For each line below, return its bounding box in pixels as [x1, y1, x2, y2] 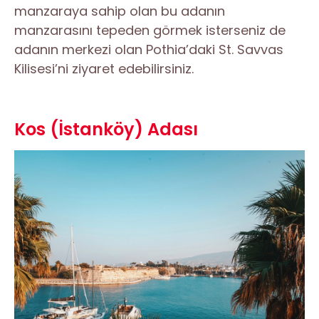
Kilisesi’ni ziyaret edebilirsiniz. [14, 60, 194, 78]
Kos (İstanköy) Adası [14, 117, 198, 142]
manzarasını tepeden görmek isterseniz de [14, 21, 286, 40]
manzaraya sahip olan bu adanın [14, 2, 225, 21]
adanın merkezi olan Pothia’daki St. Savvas [14, 41, 283, 59]
